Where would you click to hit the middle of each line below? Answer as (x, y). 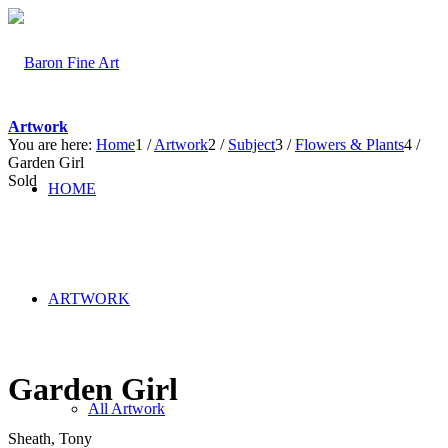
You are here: (50, 144)
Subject (251, 144)
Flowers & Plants (349, 144)
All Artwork (126, 408)
